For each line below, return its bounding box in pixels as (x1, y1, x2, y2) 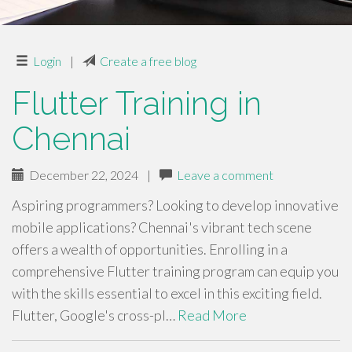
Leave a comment (177, 167, 273, 182)
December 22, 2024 (24, 167, 138, 182)
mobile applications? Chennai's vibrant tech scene (12, 218, 312, 236)
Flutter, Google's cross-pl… (12, 306, 178, 324)
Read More (178, 306, 247, 324)
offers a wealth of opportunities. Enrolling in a (12, 240, 288, 258)
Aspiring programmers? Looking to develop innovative (12, 196, 339, 214)
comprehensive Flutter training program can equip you (12, 262, 339, 280)
